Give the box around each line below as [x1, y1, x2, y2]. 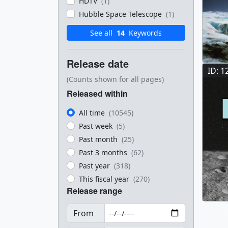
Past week [79, 121, 115, 131]
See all [90, 28, 115, 38]
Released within [67, 88, 128, 99]
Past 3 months [79, 148, 129, 157]
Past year [79, 161, 112, 170]
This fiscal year [79, 174, 131, 184]
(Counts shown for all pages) [67, 74, 164, 84]
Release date [67, 56, 129, 71]
